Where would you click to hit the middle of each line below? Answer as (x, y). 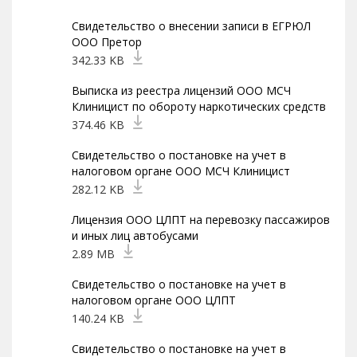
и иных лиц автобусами (135, 235)
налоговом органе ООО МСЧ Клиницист (181, 171)
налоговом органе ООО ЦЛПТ (154, 300)
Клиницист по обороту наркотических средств (199, 106)
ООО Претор (107, 42)
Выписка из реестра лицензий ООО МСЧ (181, 90)
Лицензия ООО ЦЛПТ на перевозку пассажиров (201, 220)
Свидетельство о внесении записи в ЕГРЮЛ (191, 26)
